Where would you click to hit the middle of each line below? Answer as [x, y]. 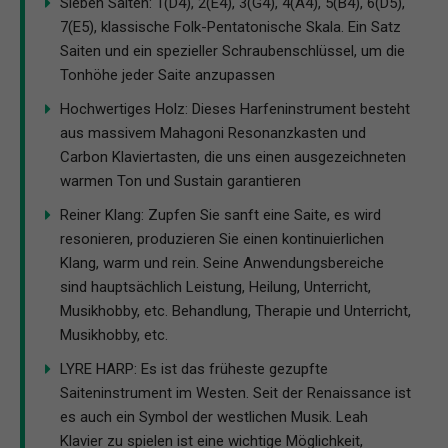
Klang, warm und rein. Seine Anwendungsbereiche [222, 262]
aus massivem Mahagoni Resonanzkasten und [213, 132]
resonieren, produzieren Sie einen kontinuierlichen [222, 238]
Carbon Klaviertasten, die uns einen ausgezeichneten [233, 156]
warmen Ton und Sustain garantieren [180, 180]
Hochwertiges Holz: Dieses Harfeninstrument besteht [235, 108]
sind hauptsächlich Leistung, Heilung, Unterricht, [215, 286]
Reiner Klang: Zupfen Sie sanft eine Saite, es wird [220, 214]
